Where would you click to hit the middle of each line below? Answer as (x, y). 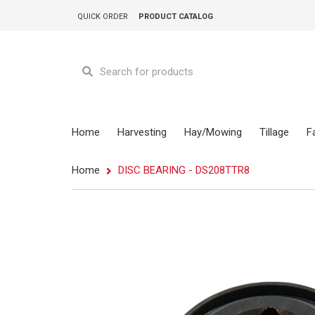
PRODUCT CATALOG (175, 17)
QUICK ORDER (102, 17)
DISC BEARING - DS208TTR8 (182, 170)
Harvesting (142, 132)
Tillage (274, 132)
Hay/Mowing (213, 132)
